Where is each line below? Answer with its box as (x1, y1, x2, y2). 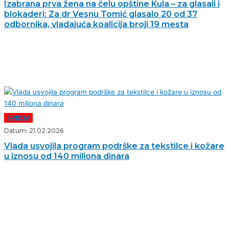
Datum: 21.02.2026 (4, 127, 63, 135)
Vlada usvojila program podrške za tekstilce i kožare (4, 141, 224, 151)
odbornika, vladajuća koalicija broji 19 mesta (4, 19, 189, 30)
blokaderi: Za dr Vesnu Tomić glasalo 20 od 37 (4, 9, 197, 19)
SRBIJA (7, 114, 30, 122)
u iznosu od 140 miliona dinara (4, 151, 129, 162)
